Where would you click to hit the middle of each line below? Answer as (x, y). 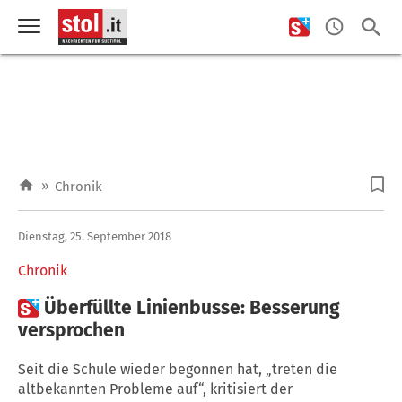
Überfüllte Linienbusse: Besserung (192, 307)
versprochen (71, 330)
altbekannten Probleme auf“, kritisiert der (155, 389)
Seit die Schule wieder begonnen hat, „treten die (178, 369)
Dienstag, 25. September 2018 (95, 236)
